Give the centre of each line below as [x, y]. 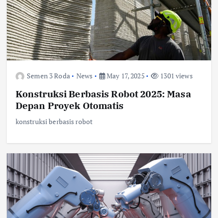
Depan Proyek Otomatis [70, 105]
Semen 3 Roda [48, 75]
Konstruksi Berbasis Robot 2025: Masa [103, 93]
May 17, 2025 [125, 75]
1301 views [176, 75]
